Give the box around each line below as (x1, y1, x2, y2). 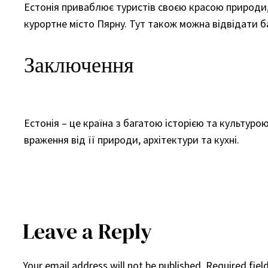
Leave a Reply (23, 216, 152, 246)
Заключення (24, 50, 134, 80)
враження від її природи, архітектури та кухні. (24, 132, 239, 147)
